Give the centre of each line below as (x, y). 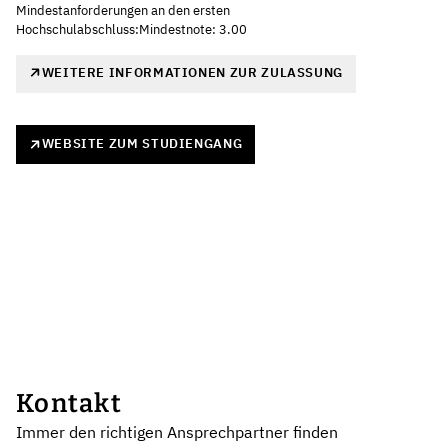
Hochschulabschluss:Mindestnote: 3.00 (131, 29)
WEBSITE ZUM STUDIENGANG (142, 144)
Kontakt (69, 403)
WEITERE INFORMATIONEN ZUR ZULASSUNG (192, 72)
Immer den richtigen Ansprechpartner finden (177, 431)
